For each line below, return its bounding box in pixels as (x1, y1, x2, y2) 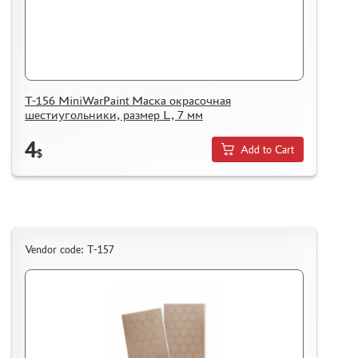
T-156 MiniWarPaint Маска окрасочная (25, 93, 231, 108)
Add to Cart (241, 143, 295, 156)
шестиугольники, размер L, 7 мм (25, 108, 203, 122)
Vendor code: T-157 (25, 243, 114, 256)
